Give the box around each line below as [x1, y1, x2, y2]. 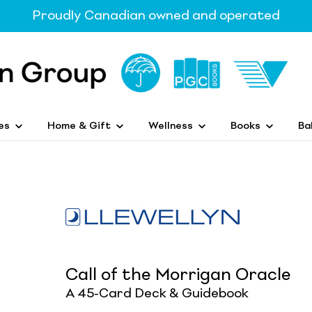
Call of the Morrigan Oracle [65, 267, 291, 284]
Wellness [148, 120, 193, 131]
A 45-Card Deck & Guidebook [65, 287, 249, 300]
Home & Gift [47, 120, 111, 131]
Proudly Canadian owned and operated [32, 10, 280, 22]
